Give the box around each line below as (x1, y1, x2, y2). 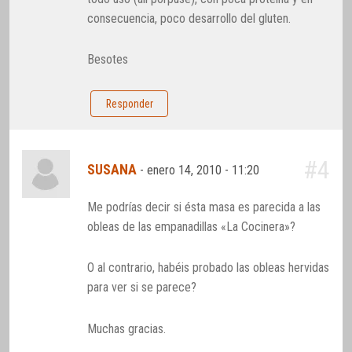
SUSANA (87, 162, 137, 178)
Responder (105, 97, 153, 111)
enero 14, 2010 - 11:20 (147, 163, 263, 178)
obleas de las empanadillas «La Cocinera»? (87, 219, 296, 235)
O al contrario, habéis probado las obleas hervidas (87, 260, 330, 276)
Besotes (87, 52, 129, 68)
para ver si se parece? (87, 280, 197, 295)
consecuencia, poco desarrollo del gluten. (87, 10, 291, 26)
